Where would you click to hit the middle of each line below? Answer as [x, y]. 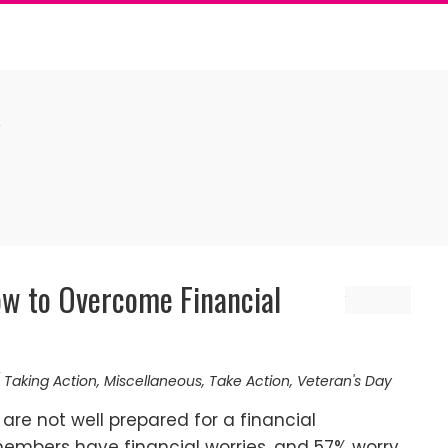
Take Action [249, 380]
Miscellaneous [153, 380]
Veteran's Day [344, 380]
